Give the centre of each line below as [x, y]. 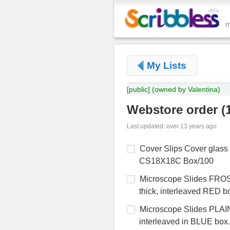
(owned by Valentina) [186, 89]
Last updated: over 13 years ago [172, 126]
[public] [138, 89]
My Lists [167, 65]
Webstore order [172, 109]
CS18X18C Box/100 [176, 161]
